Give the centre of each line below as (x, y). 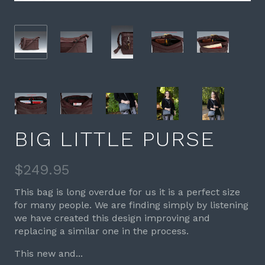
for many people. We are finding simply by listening (131, 205)
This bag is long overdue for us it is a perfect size (127, 192)
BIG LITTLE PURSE (114, 139)
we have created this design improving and (112, 218)
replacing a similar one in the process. (101, 231)
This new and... (49, 254)
